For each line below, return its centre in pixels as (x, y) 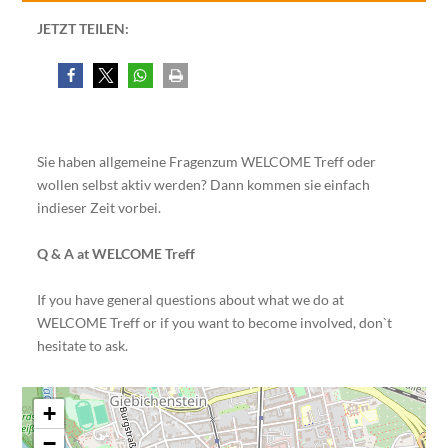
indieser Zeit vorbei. (101, 207)
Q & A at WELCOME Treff (116, 253)
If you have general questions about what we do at (191, 299)
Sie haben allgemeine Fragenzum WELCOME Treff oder (207, 161)
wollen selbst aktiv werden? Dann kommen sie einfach (204, 184)
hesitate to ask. (83, 345)
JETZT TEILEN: (83, 28)
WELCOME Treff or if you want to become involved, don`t (215, 322)
